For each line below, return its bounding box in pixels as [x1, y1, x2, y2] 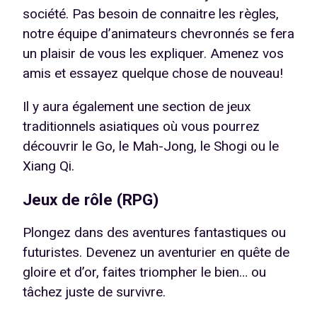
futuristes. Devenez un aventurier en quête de [23, 244, 289, 261]
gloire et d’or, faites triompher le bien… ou [23, 264, 266, 281]
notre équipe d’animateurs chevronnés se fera [23, 25, 294, 42]
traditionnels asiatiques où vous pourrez [23, 118, 260, 135]
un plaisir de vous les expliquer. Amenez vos [23, 45, 284, 62]
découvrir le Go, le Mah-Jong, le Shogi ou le [23, 138, 279, 155]
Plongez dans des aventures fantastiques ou [23, 224, 286, 241]
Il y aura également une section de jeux [23, 98, 251, 115]
